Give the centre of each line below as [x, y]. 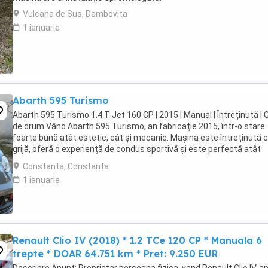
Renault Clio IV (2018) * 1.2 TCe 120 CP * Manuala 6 [137, 240]
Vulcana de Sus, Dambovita [75, 14]
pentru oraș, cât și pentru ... [65, 160]
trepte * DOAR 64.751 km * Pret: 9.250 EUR [115, 254]
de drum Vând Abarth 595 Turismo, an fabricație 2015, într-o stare [139, 126]
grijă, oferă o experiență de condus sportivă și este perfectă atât [137, 149]
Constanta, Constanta [66, 166]
